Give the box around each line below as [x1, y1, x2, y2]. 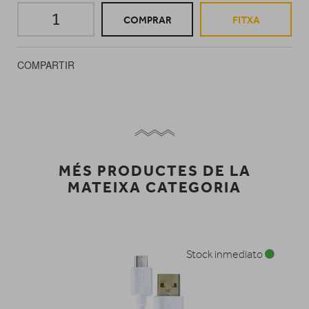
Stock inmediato [186, 248, 265, 261]
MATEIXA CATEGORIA [68, 177, 241, 197]
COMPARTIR [17, 58, 74, 72]
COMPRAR [123, 14, 172, 26]
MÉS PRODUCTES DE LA [58, 161, 251, 180]
